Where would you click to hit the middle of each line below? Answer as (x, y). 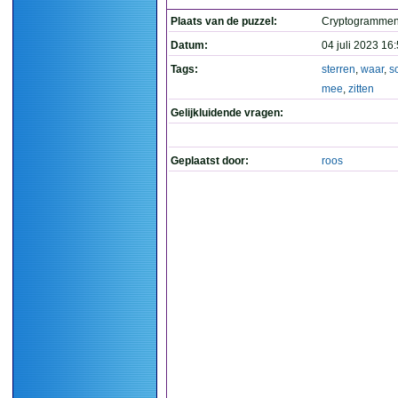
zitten (361, 89)
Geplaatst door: (210, 161)
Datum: (189, 45)
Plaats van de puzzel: (224, 21)
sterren (338, 69)
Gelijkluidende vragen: (227, 113)
